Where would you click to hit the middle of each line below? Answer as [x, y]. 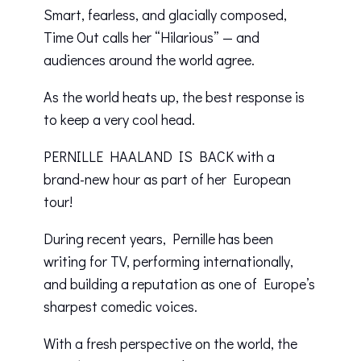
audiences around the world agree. [149, 60]
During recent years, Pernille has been [158, 239]
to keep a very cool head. [119, 120]
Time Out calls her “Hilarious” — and [151, 37]
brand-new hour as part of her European [167, 179]
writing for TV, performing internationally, [168, 261]
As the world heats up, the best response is [174, 97]
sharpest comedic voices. [120, 307]
